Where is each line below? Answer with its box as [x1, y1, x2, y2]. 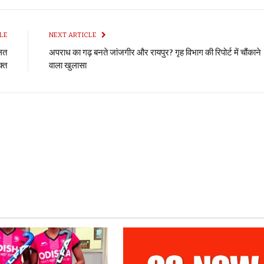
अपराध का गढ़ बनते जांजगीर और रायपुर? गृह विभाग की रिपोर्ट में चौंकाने [49, 47, 261, 58]
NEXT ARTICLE [49, 31, 98, 39]
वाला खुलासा [49, 60, 87, 71]
